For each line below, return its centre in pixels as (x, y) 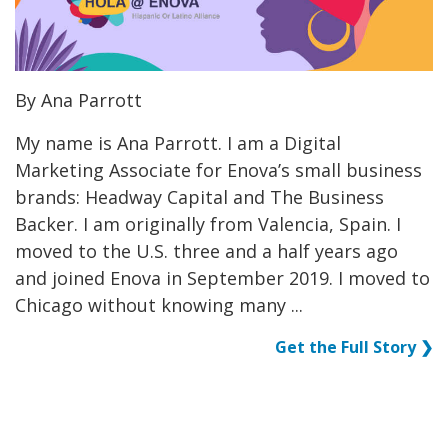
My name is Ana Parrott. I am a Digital (178, 142)
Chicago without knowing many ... (159, 304)
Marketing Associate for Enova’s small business (218, 169)
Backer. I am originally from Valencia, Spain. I (208, 223)
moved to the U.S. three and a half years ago (206, 250)
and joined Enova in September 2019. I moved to (222, 277)
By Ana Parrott (78, 99)
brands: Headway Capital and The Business (199, 196)
